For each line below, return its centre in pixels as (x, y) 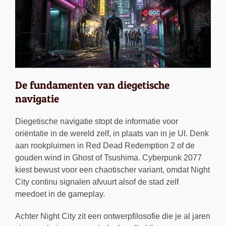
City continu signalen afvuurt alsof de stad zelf (97, 182)
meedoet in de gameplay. (60, 194)
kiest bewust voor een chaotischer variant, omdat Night (112, 170)
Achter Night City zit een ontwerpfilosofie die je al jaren (113, 216)
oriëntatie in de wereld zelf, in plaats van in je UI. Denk (112, 134)
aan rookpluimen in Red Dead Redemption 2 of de (105, 146)
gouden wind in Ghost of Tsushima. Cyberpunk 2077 (108, 158)
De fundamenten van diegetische (92, 85)
